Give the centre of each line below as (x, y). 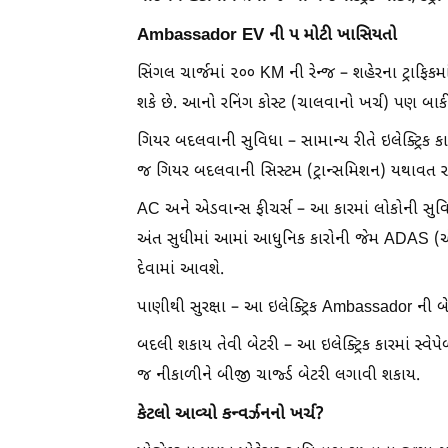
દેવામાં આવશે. (180, 270)
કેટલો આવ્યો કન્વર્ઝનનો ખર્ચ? (230, 414)
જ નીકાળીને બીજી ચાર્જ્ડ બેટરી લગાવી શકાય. (278, 376)
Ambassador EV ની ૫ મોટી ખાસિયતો (267, 35)
